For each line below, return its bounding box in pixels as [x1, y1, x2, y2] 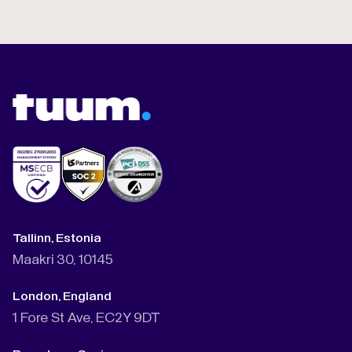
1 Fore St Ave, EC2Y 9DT [13, 312, 160, 324]
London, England [13, 291, 112, 302]
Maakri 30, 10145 [13, 254, 113, 266]
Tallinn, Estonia [13, 233, 101, 244]
